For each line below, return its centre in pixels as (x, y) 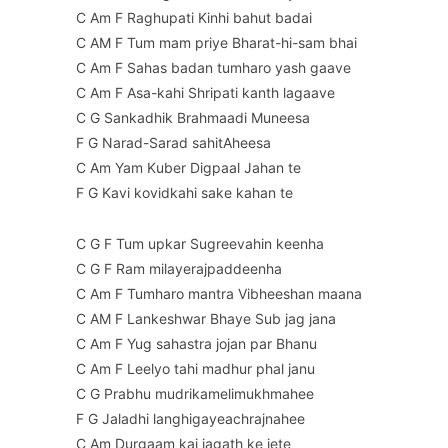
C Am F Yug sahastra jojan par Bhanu (196, 344)
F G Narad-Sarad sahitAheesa (173, 143)
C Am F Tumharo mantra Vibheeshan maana (219, 294)
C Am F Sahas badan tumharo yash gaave (213, 68)
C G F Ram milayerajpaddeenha (179, 269)
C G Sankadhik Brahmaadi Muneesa (193, 118)
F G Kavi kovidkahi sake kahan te (184, 193)
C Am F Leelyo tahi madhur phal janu (195, 369)
